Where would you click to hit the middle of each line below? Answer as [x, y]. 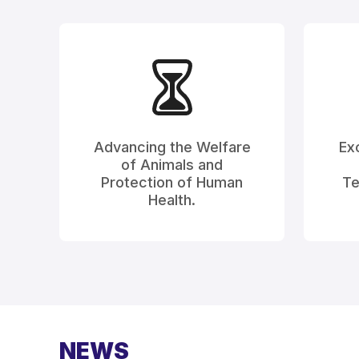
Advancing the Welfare [172, 147]
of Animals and [172, 164]
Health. [172, 200]
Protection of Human [172, 182]
